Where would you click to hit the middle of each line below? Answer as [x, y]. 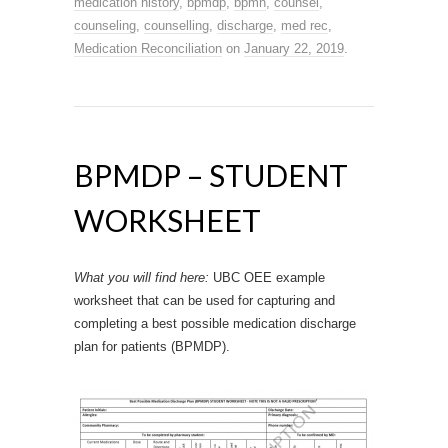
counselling [176, 25]
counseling [105, 25]
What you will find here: [143, 277]
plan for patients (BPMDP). [152, 346]
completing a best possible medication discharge [215, 323]
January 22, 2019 [294, 48]
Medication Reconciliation [148, 48]
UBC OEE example [269, 277]
